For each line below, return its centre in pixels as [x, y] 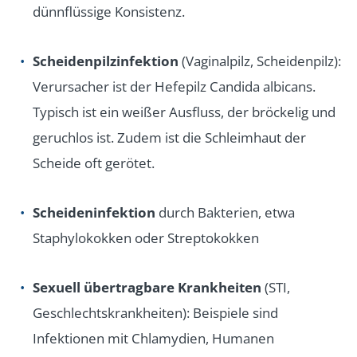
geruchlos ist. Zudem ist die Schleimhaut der [169, 137]
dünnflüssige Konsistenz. [109, 11]
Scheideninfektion [94, 212]
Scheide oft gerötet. [94, 163]
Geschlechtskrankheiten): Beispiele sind [155, 312]
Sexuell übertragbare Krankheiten [147, 287]
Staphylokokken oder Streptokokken [146, 237]
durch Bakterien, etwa [225, 212]
